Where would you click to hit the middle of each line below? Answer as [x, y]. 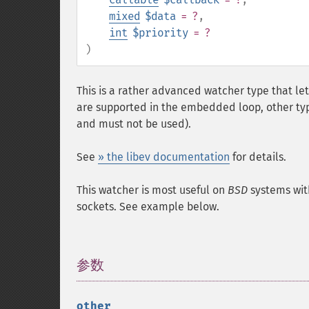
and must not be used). [134, 124]
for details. [258, 157]
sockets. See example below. [148, 207]
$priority [160, 33]
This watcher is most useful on [152, 190]
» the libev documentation [164, 157]
